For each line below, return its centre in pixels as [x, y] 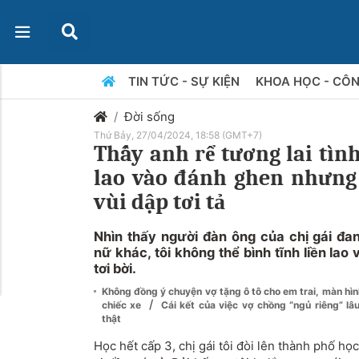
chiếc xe [123, 305]
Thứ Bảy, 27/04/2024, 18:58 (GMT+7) [178, 135]
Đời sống [149, 117]
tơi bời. [115, 268]
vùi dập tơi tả [159, 202]
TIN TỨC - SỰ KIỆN [185, 81]
